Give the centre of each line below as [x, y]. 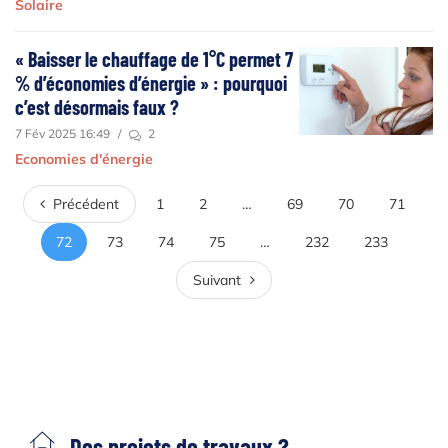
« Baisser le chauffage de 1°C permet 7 [154, 59]
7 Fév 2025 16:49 [62, 134]
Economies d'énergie [84, 159]
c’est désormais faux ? [97, 107]
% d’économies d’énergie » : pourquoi [151, 83]
